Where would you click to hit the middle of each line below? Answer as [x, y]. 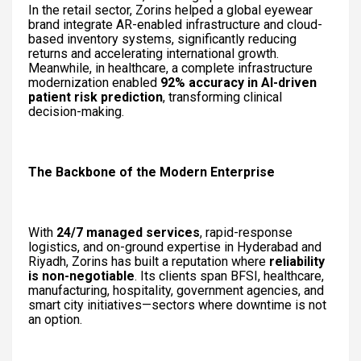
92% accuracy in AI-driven [239, 82]
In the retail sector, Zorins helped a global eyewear [170, 10]
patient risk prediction [95, 97]
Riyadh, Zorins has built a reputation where [149, 261]
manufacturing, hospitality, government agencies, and [176, 290]
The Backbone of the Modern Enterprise [151, 172]
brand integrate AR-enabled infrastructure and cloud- [175, 24]
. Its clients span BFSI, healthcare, [229, 276]
